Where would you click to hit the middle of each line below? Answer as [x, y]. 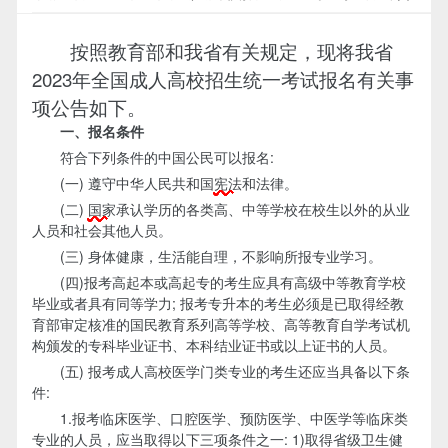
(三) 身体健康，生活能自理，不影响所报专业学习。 [206, 255]
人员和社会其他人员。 [101, 229]
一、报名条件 [87, 130]
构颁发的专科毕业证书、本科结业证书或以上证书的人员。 [213, 344]
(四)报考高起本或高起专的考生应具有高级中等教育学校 [218, 281]
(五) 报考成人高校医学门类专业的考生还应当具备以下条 [220, 370]
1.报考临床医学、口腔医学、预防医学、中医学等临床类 [219, 417]
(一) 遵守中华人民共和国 [122, 182]
